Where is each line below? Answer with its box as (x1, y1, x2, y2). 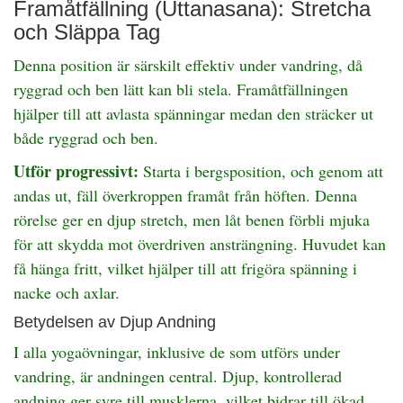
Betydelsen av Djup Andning (13, 312, 216, 331)
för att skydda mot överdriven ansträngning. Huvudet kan (13, 232, 386, 255)
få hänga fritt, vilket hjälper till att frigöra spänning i (13, 256, 357, 279)
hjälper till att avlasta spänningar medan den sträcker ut (13, 102, 373, 124)
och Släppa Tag (13, 19, 160, 44)
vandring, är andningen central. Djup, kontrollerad (13, 364, 342, 387)
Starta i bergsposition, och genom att (139, 159, 383, 182)
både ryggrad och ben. (13, 126, 158, 148)
